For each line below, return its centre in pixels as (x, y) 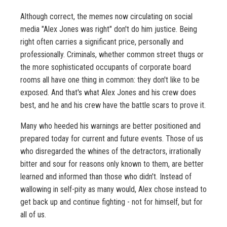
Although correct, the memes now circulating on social (106, 17)
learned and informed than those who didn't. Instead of (106, 177)
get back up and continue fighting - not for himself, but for (111, 202)
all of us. (33, 215)
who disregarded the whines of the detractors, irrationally (111, 152)
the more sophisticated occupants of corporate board (106, 67)
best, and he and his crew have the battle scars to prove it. (113, 105)
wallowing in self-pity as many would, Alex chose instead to (113, 190)
